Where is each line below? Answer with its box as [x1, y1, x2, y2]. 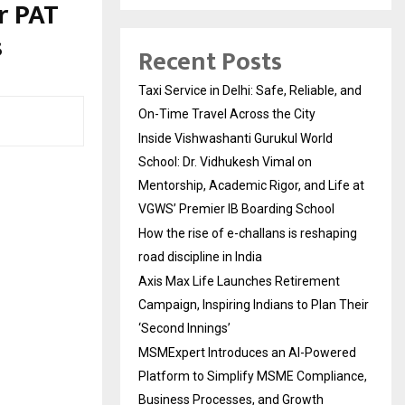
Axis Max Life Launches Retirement [138, 274, 340, 289]
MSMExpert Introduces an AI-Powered [138, 345, 356, 361]
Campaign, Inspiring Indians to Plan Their [138, 297, 369, 313]
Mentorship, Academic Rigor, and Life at [138, 178, 364, 193]
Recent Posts [138, 41, 282, 84]
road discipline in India [138, 250, 262, 265]
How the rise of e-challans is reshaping [138, 226, 357, 241]
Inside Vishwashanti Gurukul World [138, 131, 333, 146]
